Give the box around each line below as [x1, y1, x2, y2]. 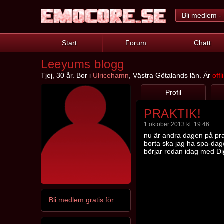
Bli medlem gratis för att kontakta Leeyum [116, 196, 123, 204]
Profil [165, 88, 181, 96]
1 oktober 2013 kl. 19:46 [144, 121, 209, 128]
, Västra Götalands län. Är [129, 71, 212, 79]
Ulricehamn [93, 71, 129, 79]
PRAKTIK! [144, 107, 201, 120]
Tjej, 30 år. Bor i [41, 71, 93, 79]
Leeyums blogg [41, 57, 124, 71]
